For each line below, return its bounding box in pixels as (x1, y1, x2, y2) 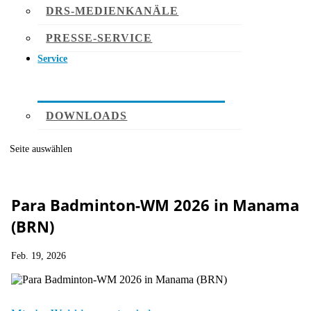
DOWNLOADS (46, 110, 128, 121)
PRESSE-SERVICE (46, 32, 153, 44)
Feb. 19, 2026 (11, 249, 66, 261)
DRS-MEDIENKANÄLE (46, 5, 179, 17)
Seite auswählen (10, 143, 73, 154)
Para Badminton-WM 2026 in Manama (11, 194, 299, 217)
